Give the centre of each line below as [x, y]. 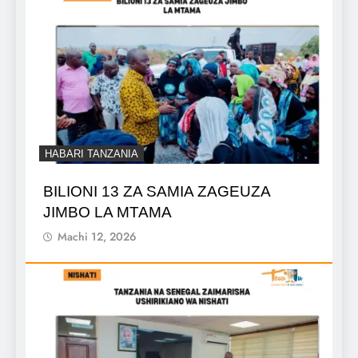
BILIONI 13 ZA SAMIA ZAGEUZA [157, 192]
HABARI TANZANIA [91, 154]
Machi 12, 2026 [97, 237]
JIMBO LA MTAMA [107, 213]
